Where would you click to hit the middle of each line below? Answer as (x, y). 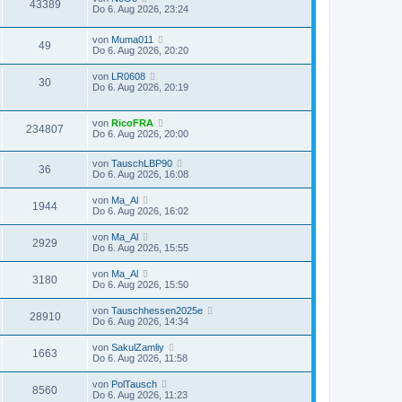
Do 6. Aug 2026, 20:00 (140, 133)
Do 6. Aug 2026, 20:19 (140, 87)
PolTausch (134, 385)
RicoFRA (132, 122)
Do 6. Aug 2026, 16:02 (140, 211)
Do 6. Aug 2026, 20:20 (140, 50)
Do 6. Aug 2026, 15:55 (140, 248)
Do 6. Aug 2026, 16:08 (140, 175)
